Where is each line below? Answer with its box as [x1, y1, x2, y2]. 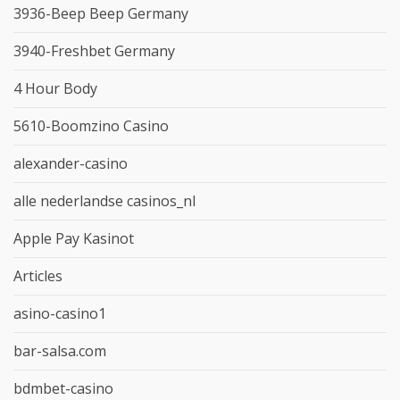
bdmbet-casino [13, 378, 113, 398]
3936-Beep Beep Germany [13, 3, 188, 23]
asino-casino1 [13, 303, 106, 323]
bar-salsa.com [13, 340, 106, 361]
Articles [13, 265, 62, 286]
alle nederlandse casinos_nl [13, 190, 196, 211]
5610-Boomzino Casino [13, 115, 169, 136]
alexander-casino [13, 153, 128, 173]
